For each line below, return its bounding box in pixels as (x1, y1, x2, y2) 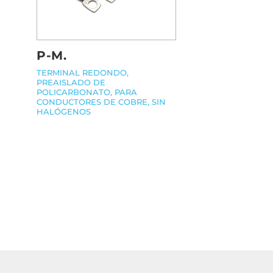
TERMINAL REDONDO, (37, 67, 129, 77)
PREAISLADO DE (37, 77, 105, 87)
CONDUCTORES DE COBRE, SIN (37, 96, 166, 107)
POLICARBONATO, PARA (37, 87, 137, 97)
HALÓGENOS (37, 106, 91, 116)
